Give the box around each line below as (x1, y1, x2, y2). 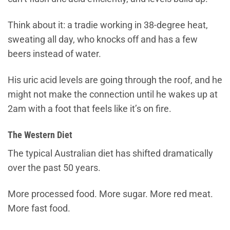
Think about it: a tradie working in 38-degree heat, (8, 20, 208, 30)
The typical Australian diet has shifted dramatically (8, 148, 213, 159)
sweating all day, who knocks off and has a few (8, 34, 198, 45)
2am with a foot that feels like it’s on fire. (8, 103, 171, 114)
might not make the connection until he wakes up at (8, 89, 218, 100)
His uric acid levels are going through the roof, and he (8, 74, 222, 85)
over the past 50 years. (8, 163, 101, 174)
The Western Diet (8, 129, 72, 140)
